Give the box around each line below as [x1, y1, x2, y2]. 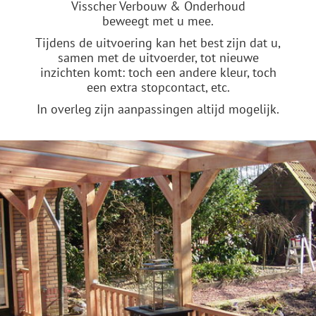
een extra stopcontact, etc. [86, 79, 230, 95]
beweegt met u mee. [102, 13, 214, 29]
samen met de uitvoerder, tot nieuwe [57, 49, 259, 66]
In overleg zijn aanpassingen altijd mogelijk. [37, 101, 279, 117]
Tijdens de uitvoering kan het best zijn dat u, [35, 35, 281, 51]
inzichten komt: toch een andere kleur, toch [39, 64, 276, 80]
